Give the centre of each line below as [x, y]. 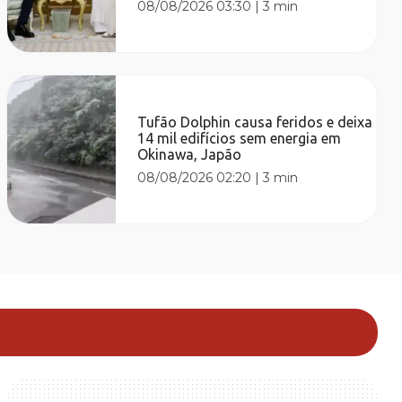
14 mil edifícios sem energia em [240, 138]
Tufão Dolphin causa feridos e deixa [255, 122]
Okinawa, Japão [190, 154]
